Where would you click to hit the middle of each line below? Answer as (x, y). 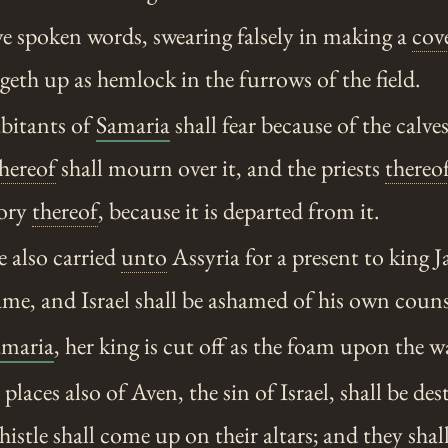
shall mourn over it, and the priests (220, 168)
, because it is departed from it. (239, 211)
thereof (65, 211)
